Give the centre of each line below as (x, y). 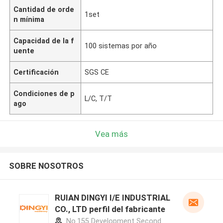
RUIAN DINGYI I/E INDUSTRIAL (112, 198)
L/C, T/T (99, 98)
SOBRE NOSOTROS (46, 166)
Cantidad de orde (44, 9)
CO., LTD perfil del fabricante (110, 209)
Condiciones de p (44, 93)
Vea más (111, 134)
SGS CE (97, 72)
